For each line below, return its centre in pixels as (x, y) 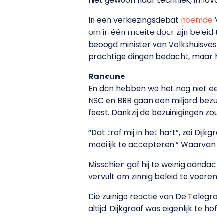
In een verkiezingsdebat (134, 20)
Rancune (107, 76)
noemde (197, 20)
